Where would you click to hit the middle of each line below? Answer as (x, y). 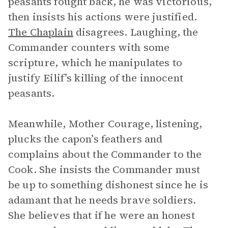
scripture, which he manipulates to (95, 63)
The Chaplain (41, 32)
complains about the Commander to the (105, 154)
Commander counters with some (89, 47)
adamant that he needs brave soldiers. (102, 200)
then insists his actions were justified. (103, 17)
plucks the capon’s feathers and (85, 139)
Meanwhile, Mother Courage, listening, (105, 124)
